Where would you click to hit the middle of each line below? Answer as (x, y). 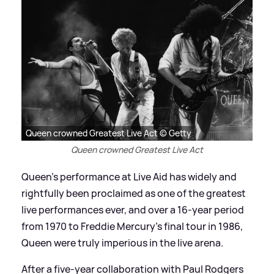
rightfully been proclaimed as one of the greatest (134, 194)
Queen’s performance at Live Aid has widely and (129, 177)
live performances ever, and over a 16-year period (133, 210)
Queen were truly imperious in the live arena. (122, 243)
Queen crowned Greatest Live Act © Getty (109, 133)
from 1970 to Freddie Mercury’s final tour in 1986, (132, 227)
